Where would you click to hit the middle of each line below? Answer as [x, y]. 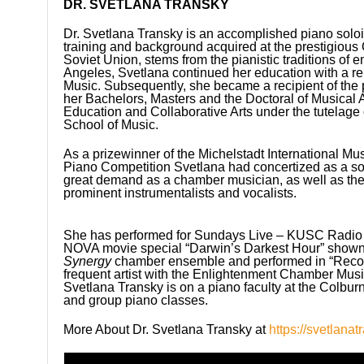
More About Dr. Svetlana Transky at [167, 329]
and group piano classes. [136, 300]
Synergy [89, 261]
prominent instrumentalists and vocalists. [180, 193]
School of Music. [111, 124]
